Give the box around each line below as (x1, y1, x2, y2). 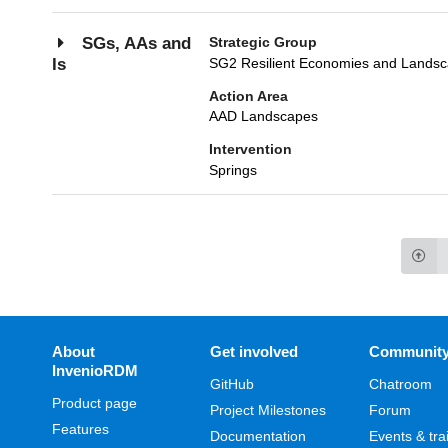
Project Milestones (210, 402, 327, 418)
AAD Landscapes (209, 108, 318, 125)
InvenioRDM (51, 362, 138, 379)
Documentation (210, 428, 307, 444)
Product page (51, 395, 137, 411)
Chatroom (368, 376, 432, 392)
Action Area (209, 87, 288, 104)
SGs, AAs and (81, 34, 191, 54)
